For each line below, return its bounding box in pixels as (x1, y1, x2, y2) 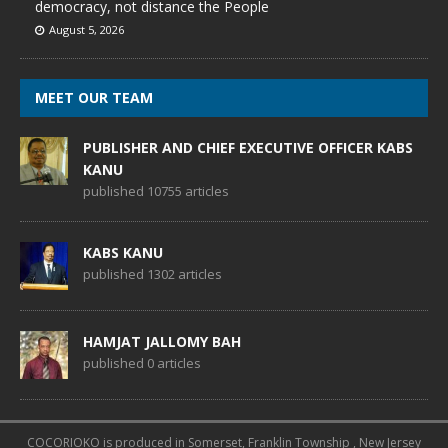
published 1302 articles (83, 265, 222, 284)
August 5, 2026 (49, 22, 124, 38)
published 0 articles (83, 354, 201, 373)
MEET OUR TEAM (35, 88, 153, 108)
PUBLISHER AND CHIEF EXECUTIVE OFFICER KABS (83, 138, 413, 158)
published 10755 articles (83, 182, 229, 201)
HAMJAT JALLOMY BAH (83, 332, 241, 352)
